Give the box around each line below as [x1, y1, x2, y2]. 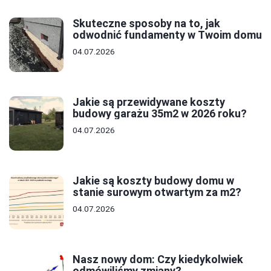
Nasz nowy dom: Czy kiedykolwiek [73, 252, 243, 266]
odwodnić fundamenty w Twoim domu [73, 28, 262, 41]
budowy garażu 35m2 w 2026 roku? [73, 106, 247, 120]
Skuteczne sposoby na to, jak [73, 16, 220, 30]
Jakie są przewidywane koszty [73, 95, 225, 108]
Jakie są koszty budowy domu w [73, 174, 234, 187]
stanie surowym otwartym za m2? [73, 185, 241, 198]
